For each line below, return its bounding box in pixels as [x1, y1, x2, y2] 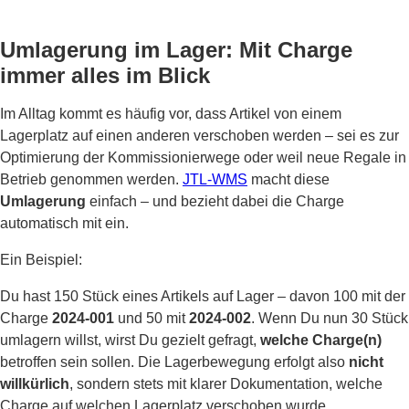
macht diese [247, 172, 330, 187]
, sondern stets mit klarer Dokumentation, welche [69, 376, 383, 392]
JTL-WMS [183, 172, 247, 187]
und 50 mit [114, 310, 189, 326]
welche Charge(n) [260, 332, 382, 348]
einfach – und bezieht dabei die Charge [86, 194, 344, 209]
